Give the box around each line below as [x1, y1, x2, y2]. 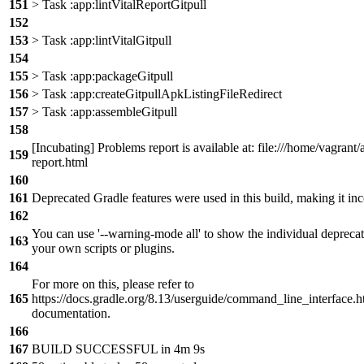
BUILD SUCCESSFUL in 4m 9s [32, 342, 205, 356]
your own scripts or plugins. [32, 241, 175, 255]
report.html [32, 155, 88, 169]
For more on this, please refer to [32, 277, 194, 291]
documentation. [32, 306, 110, 320]
